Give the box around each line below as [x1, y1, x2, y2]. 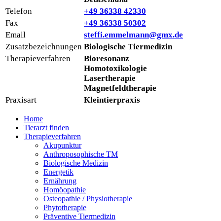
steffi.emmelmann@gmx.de [84, 30, 183, 39]
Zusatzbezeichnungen [5, 41, 82, 51]
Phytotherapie [43, 203, 86, 212]
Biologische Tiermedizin [84, 41, 172, 51]
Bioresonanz [84, 53, 129, 63]
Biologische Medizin [43, 158, 108, 167]
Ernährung [43, 176, 76, 185]
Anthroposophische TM [43, 149, 118, 158]
